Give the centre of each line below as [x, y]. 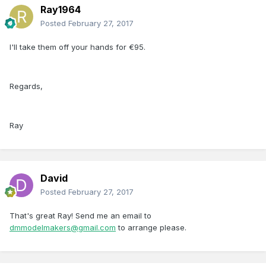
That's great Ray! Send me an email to [80, 216]
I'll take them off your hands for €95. [77, 47]
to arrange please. [151, 228]
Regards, [26, 86]
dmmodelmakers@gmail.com [63, 228]
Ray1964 [61, 10]
